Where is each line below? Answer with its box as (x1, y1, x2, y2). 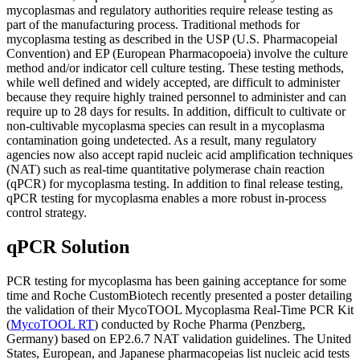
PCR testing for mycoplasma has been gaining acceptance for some (6, 273, 346, 288)
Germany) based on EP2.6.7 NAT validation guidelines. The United (6, 331, 351, 346)
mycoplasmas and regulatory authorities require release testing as (6, 2, 333, 17)
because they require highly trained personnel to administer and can (6, 89, 346, 104)
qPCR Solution (6, 235, 129, 257)
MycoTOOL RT (10, 317, 94, 331)
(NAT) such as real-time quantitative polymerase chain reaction (6, 162, 325, 176)
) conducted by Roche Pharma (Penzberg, (94, 317, 305, 331)
